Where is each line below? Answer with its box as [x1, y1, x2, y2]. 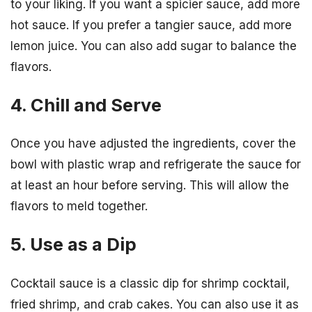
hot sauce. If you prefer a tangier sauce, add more [10, 17, 292, 32]
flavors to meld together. [10, 199, 148, 214]
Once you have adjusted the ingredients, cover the [10, 136, 296, 151]
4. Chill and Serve [10, 94, 162, 116]
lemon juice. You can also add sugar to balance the [10, 38, 297, 53]
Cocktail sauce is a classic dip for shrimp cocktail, [10, 276, 290, 290]
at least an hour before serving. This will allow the [10, 178, 289, 193]
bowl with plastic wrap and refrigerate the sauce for [10, 157, 301, 172]
